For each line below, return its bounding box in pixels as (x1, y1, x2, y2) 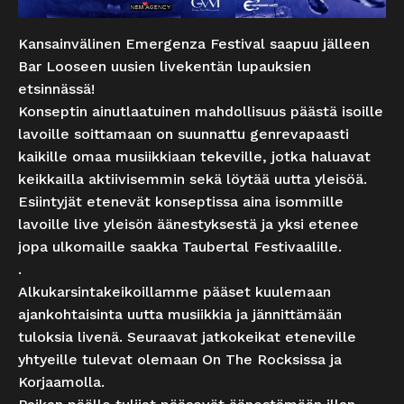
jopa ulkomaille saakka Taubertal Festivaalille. (18, 238, 342, 256)
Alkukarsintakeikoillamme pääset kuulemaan (18, 283, 331, 301)
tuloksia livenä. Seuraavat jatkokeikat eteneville (18, 328, 356, 346)
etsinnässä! (18, 80, 95, 98)
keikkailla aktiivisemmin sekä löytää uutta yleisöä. (18, 170, 367, 188)
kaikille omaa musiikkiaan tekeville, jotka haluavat (18, 148, 371, 166)
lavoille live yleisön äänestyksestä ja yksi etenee (18, 216, 359, 234)
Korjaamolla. (18, 373, 105, 391)
